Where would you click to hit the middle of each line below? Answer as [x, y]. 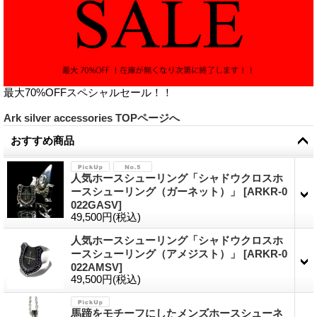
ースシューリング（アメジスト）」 [157, 254]
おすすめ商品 [42, 141]
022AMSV [95, 267]
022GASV [94, 205]
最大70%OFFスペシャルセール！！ [88, 93]
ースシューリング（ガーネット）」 [157, 192]
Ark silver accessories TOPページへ [92, 118]
